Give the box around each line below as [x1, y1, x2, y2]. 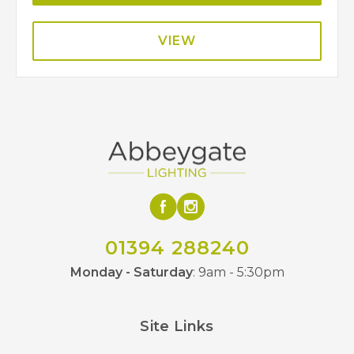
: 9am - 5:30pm [192, 265, 284, 280]
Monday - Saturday [70, 265, 193, 280]
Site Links [140, 318, 214, 335]
